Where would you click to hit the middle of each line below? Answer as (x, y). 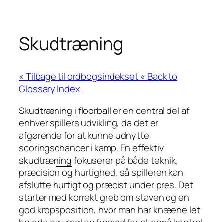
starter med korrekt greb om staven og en (104, 197)
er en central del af (150, 110)
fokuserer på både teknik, (125, 160)
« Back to (159, 77)
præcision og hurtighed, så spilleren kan (101, 172)
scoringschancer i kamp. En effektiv (91, 147)
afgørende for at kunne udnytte (84, 135)
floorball (94, 110)
